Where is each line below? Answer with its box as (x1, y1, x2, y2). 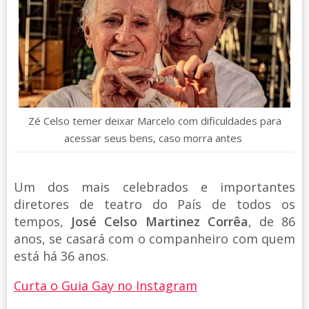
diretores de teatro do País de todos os (14, 195, 295, 212)
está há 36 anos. (14, 247, 109, 264)
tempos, (14, 212, 72, 230)
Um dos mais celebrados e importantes (14, 178, 295, 195)
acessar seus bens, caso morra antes (64, 130, 245, 145)
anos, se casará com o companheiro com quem (14, 230, 295, 247)
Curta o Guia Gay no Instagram (14, 277, 197, 294)
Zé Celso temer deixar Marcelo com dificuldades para (28, 113, 281, 128)
